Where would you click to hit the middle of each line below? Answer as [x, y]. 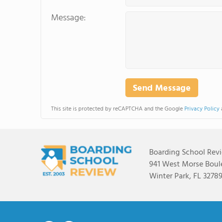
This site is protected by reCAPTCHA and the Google [118, 109]
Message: [68, 18]
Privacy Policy [202, 109]
